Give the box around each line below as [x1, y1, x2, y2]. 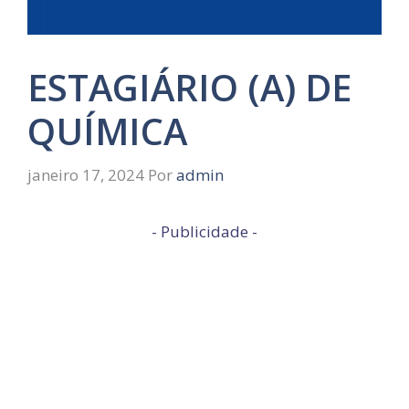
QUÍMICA [27, 106, 187, 156]
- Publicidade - [152, 220, 257, 242]
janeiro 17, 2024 [27, 163, 144, 185]
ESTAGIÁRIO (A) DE [27, 62, 351, 112]
